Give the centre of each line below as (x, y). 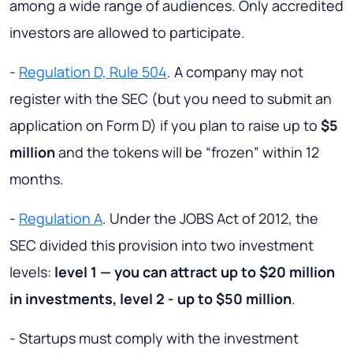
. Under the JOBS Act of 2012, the (210, 219)
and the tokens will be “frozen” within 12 (187, 152)
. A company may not (235, 72)
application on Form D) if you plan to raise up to (165, 126)
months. (37, 179)
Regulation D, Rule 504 (93, 72)
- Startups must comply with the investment (154, 338)
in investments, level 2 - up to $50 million (150, 299)
